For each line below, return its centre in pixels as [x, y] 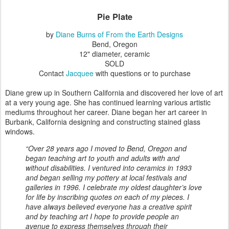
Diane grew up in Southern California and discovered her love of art [114, 92]
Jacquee [79, 73]
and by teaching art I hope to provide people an [102, 216]
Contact [52, 73]
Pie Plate [114, 17]
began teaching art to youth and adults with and [102, 158]
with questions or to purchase [142, 73]
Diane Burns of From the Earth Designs [119, 34]
